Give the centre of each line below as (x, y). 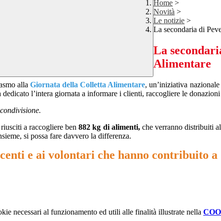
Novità (164, 12)
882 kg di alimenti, (109, 127)
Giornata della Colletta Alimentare (88, 85)
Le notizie (169, 21)
